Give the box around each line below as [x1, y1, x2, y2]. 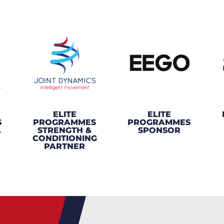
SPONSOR [137, 125, 180, 135]
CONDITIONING [32, 133, 97, 143]
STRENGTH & [37, 125, 92, 135]
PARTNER [44, 141, 85, 151]
